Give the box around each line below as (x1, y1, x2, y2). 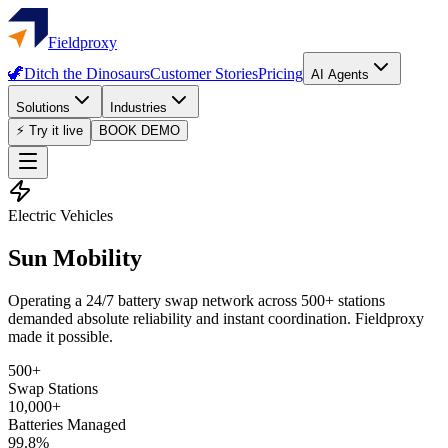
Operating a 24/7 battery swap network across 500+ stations (8, 291, 385, 309)
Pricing (258, 65, 303, 82)
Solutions (16, 100, 70, 115)
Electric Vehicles (8, 207, 113, 224)
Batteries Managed (8, 415, 126, 433)
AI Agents (311, 67, 369, 82)
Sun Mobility (8, 244, 142, 271)
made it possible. (8, 327, 113, 345)
